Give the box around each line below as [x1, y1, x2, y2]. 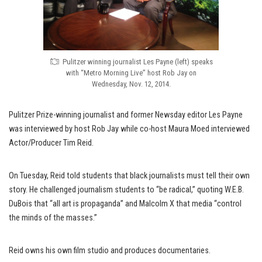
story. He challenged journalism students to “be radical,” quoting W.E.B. [9, 184, 244, 195]
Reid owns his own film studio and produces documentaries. [9, 245, 211, 256]
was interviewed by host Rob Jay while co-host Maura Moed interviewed [9, 123, 250, 134]
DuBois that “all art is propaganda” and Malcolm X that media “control [9, 198, 242, 209]
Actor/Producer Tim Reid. [9, 137, 94, 148]
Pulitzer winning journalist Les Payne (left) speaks [62, 57, 213, 66]
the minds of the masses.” [9, 212, 97, 223]
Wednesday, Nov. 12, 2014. [91, 79, 171, 88]
